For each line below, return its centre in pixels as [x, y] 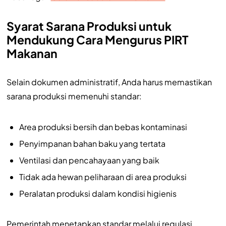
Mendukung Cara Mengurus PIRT [97, 39]
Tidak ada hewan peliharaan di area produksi [103, 177]
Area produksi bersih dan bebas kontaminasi [103, 127]
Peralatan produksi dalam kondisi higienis [98, 193]
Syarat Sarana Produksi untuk [89, 26]
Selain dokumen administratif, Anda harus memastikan [109, 82]
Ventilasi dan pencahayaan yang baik [89, 160]
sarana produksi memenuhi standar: [74, 96]
